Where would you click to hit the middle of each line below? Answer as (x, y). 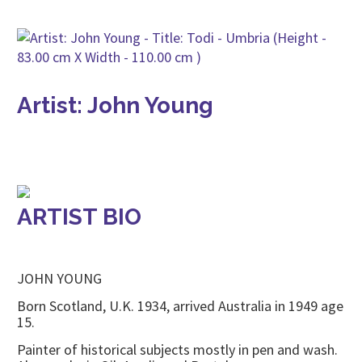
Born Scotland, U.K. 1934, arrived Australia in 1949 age (180, 306)
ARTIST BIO (79, 217)
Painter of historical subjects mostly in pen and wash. (177, 349)
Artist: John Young (115, 105)
